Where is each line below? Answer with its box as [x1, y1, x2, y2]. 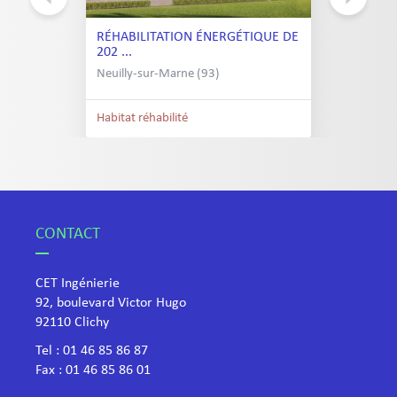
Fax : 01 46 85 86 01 [35, 363, 151, 378]
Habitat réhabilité [97, 112, 188, 125]
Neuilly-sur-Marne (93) [97, 67, 220, 81]
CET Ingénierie [35, 276, 120, 291]
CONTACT [35, 226, 100, 243]
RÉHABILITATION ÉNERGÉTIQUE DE [97, 30, 299, 44]
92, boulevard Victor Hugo [35, 296, 186, 310]
